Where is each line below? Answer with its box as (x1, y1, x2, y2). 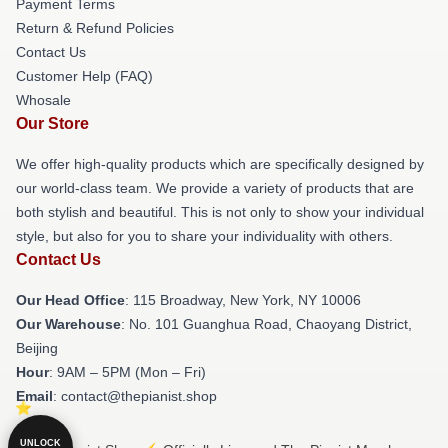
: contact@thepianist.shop (53, 387, 217, 404)
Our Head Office (16, 291, 125, 308)
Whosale (16, 91, 71, 108)
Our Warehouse (16, 315, 121, 332)
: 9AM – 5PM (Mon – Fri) (49, 363, 206, 380)
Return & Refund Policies (16, 19, 174, 36)
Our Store (16, 114, 89, 132)
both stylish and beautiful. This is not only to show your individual (16, 203, 424, 220)
